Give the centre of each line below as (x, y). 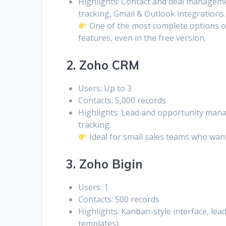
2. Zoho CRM (103, 65)
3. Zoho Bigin (105, 164)
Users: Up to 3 (105, 89)
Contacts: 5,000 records (122, 101)
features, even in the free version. (142, 38)
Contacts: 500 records (119, 200)
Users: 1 (94, 187)
